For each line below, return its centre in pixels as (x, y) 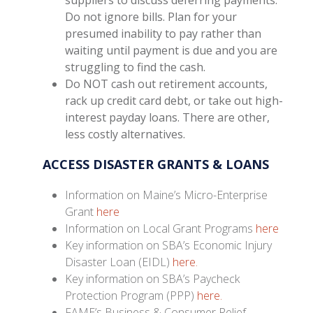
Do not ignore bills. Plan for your (151, 16)
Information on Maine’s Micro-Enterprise (167, 195)
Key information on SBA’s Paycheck (153, 278)
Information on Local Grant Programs (161, 228)
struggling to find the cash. (136, 67)
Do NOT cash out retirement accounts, (167, 83)
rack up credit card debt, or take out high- (174, 100)
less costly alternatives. (125, 134)
